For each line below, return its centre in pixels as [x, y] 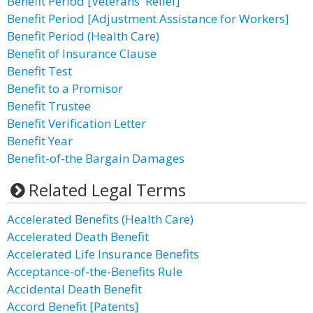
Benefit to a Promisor [65, 88]
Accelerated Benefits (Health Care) [100, 219]
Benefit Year [40, 141]
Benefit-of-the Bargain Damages [96, 158]
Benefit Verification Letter [77, 123]
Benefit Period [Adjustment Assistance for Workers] [148, 19]
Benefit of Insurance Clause [82, 53]
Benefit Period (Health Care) [83, 36]
